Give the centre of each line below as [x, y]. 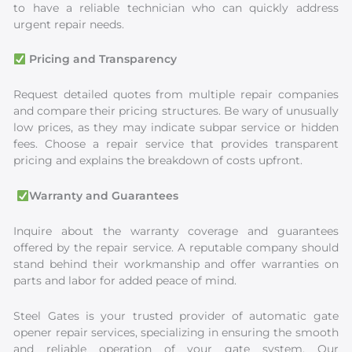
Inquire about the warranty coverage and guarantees [176, 231]
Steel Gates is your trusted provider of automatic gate [176, 316]
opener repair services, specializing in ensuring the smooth [176, 333]
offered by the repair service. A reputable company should [176, 248]
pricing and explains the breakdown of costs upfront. [158, 161]
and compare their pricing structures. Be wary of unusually [176, 111]
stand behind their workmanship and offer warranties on [176, 264]
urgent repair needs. [69, 24]
